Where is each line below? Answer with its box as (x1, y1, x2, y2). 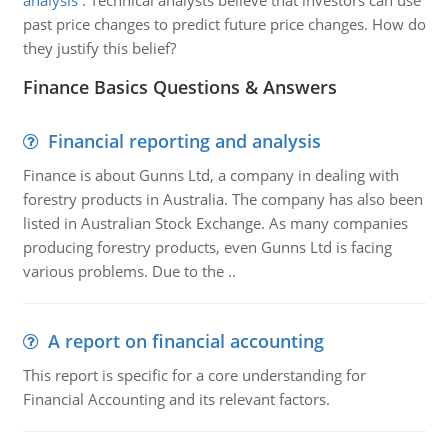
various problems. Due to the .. (22, 261, 236, 281)
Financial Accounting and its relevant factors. (22, 389, 330, 409)
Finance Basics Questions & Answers (22, 75, 337, 99)
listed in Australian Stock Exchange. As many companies (22, 213, 408, 233)
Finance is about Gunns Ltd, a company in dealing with (22, 165, 399, 185)
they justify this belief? (22, 38, 176, 58)
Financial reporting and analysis (47, 129, 321, 153)
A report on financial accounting (47, 329, 324, 353)
